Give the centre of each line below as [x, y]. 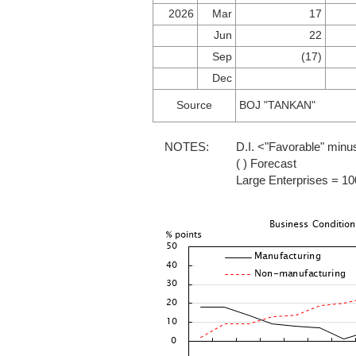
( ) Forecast [266, 163]
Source [194, 105]
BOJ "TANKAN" [277, 105]
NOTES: [187, 146]
